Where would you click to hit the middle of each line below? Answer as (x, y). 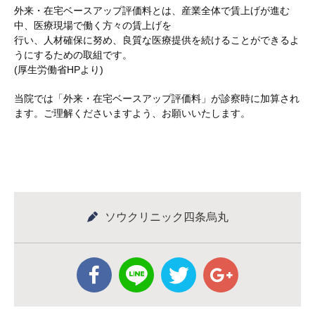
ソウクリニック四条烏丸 (166, 217)
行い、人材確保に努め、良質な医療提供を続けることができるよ (157, 40)
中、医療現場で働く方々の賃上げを (93, 25)
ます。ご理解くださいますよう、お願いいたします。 (132, 113)
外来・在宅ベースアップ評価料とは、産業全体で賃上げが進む (152, 11)
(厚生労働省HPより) (59, 70)
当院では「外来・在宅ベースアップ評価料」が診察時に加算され (157, 98)
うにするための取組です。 (73, 55)
